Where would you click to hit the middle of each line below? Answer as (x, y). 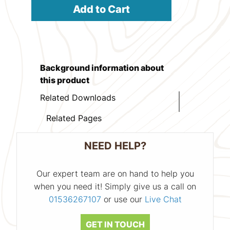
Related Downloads (78, 97)
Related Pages (74, 118)
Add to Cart (101, 9)
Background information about (102, 68)
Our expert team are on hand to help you (115, 173)
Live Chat (163, 199)
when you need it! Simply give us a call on (115, 186)
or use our (123, 199)
